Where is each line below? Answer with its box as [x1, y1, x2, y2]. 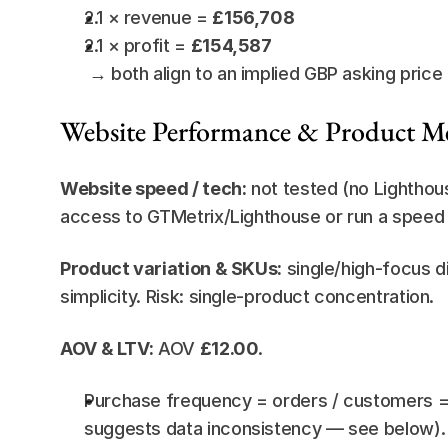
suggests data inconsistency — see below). [84, 418, 446, 439]
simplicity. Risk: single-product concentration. [60, 286, 435, 307]
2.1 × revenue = [84, 7, 213, 28]
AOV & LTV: [60, 338, 154, 359]
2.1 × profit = [84, 35, 191, 56]
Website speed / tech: [60, 178, 247, 199]
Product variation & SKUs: [60, 258, 282, 279]
